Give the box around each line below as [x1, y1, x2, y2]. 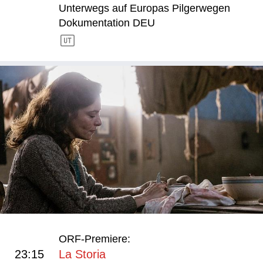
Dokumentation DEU [59, 17, 155, 29]
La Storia [59, 248, 106, 261]
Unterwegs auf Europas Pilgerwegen [59, 2, 230, 14]
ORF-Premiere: [59, 233, 130, 245]
